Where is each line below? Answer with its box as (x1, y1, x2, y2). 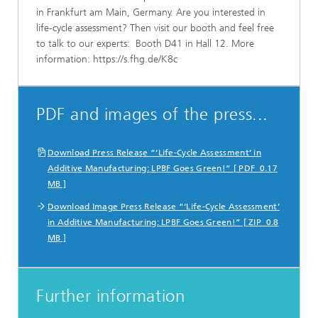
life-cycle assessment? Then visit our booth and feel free (36, 21, 274, 34)
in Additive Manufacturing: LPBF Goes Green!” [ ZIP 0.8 (48, 216, 279, 227)
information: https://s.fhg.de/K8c (36, 53, 177, 65)
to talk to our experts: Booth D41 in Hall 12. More (36, 37, 254, 50)
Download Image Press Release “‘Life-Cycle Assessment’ (48, 201, 280, 212)
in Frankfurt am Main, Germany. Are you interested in (36, 6, 265, 18)
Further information (36, 285, 185, 306)
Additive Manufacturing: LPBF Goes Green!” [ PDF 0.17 (48, 163, 278, 173)
